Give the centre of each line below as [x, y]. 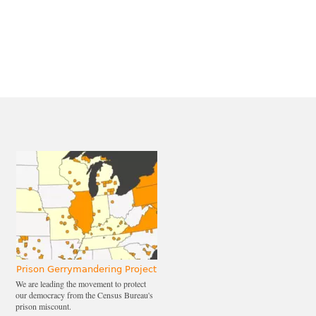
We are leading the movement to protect [81, 283]
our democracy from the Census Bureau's [84, 294]
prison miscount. [43, 306]
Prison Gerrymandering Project [86, 269]
